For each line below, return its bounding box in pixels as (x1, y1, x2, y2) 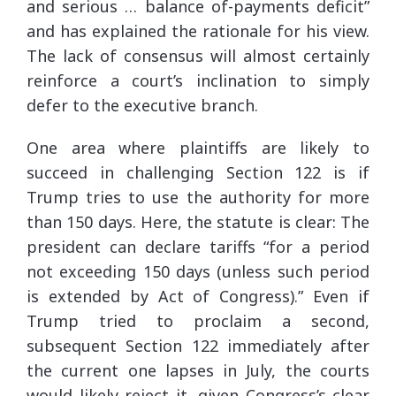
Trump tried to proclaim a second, (27, 309, 369, 331)
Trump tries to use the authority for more (27, 186, 369, 208)
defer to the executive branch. (27, 94, 258, 116)
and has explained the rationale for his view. (27, 19, 369, 42)
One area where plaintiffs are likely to (27, 136, 369, 158)
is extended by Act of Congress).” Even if (27, 285, 369, 307)
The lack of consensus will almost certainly (27, 44, 369, 66)
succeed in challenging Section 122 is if (27, 161, 369, 183)
